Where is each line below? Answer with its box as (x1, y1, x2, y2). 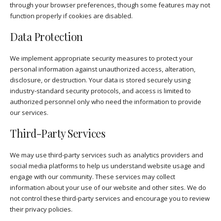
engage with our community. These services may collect (10, 172, 175, 181)
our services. (10, 108, 48, 117)
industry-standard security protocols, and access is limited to (10, 86, 191, 96)
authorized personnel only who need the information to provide (10, 97, 201, 107)
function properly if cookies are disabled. (10, 11, 133, 21)
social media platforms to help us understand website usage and (10, 161, 205, 170)
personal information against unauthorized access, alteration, (10, 65, 195, 74)
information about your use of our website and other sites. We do (10, 183, 206, 192)
